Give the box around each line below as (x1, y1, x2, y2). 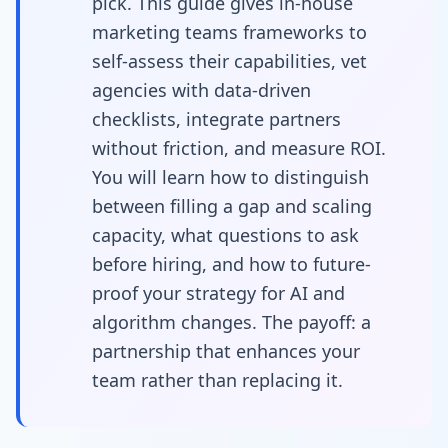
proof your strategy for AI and (92, 280, 345, 305)
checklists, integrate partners (92, 106, 341, 131)
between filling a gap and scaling (92, 193, 372, 218)
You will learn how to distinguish (92, 164, 369, 189)
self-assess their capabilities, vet (92, 48, 367, 73)
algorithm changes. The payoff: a (92, 309, 371, 334)
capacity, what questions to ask (92, 222, 359, 247)
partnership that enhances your (92, 338, 360, 363)
